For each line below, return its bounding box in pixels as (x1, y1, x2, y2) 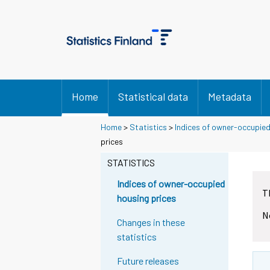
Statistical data (118, 90, 188, 103)
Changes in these (117, 216, 186, 228)
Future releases (117, 255, 180, 267)
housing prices (117, 192, 177, 204)
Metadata (208, 90, 251, 103)
